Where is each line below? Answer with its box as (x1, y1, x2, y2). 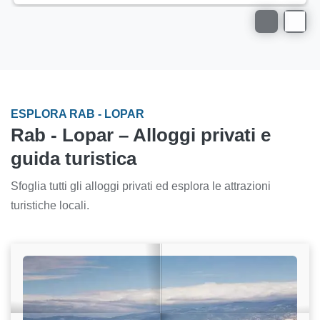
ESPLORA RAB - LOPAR (11, 107, 144, 120)
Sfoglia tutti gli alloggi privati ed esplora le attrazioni (11, 179, 271, 192)
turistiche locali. (11, 199, 89, 211)
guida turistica (11, 148, 136, 169)
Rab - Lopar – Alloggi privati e (11, 124, 271, 145)
